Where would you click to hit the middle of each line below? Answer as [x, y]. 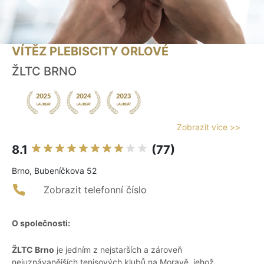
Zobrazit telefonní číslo [95, 190]
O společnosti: [41, 223]
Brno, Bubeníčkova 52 [54, 171]
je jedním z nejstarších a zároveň [118, 250]
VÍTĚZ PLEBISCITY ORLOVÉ [90, 52]
